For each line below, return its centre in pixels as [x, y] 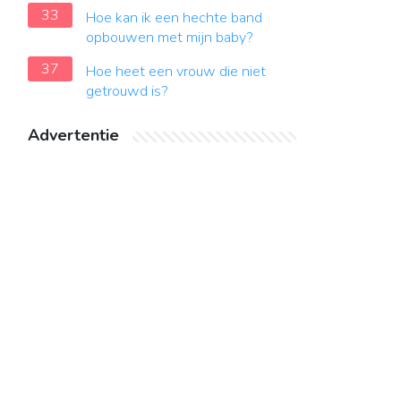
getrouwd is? [127, 91]
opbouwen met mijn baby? [170, 38]
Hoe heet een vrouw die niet [176, 72]
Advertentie [73, 135]
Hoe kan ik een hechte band [174, 18]
